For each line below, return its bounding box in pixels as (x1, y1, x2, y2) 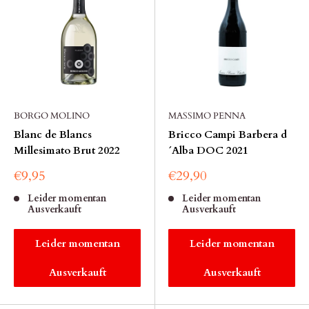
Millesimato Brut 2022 (14, 143, 120, 157)
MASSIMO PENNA (168, 110, 246, 122)
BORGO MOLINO (14, 110, 90, 122)
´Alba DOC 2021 (168, 143, 248, 157)
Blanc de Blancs (14, 128, 92, 141)
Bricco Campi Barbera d (168, 128, 287, 141)
